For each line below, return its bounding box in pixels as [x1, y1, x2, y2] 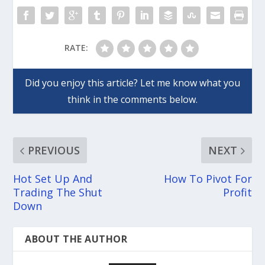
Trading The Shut [13, 185, 103, 200]
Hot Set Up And [13, 172, 93, 186]
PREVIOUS [28, 143, 80, 158]
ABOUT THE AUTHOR [25, 232, 128, 246]
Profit [222, 185, 252, 200]
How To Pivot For [163, 172, 252, 186]
